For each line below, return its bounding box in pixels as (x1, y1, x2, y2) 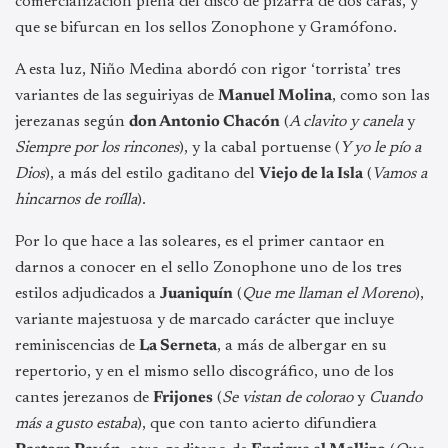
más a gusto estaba (15, 415, 137, 432)
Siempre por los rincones (15, 139, 179, 156)
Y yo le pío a (340, 139, 421, 156)
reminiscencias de (15, 337, 139, 354)
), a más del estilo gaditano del (45, 165, 259, 182)
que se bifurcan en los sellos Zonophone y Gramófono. (15, 19, 397, 36)
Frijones (153, 389, 213, 406)
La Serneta (139, 337, 217, 354)
